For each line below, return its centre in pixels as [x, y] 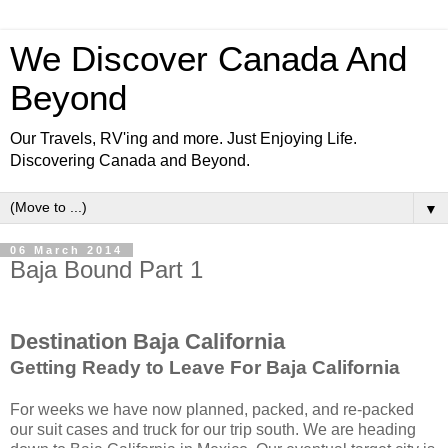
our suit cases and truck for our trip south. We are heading [213, 429]
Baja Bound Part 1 [106, 269]
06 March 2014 [66, 250]
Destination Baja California [150, 341]
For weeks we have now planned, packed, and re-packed [212, 409]
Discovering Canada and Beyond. [130, 160]
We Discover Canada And [208, 59]
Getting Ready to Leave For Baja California [205, 367]
